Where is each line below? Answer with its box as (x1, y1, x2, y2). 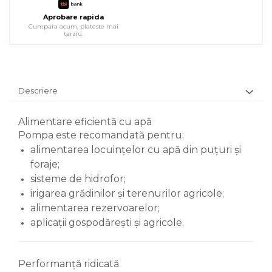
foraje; (30, 158, 59, 170)
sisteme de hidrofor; (30, 173, 126, 185)
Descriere (18, 86, 58, 95)
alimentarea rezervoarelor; (30, 202, 160, 214)
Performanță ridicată (18, 258, 119, 270)
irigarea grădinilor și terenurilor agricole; (30, 188, 224, 199)
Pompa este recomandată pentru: (18, 129, 184, 141)
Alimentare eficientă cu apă (18, 116, 152, 127)
